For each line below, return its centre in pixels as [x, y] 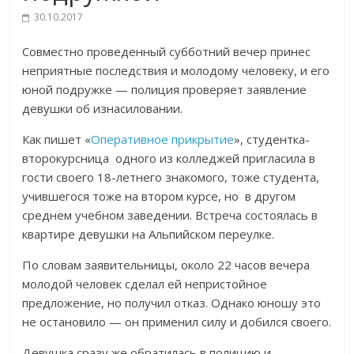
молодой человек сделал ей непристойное [145, 284]
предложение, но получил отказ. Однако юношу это [172, 303]
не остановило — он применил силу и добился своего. [177, 322]
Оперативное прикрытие [163, 139]
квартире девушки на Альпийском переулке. [149, 234]
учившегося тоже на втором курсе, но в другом [159, 196]
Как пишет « [57, 139]
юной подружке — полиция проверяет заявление [165, 89]
